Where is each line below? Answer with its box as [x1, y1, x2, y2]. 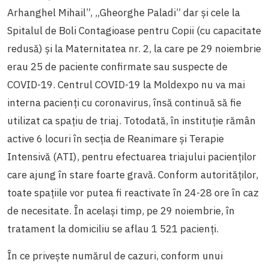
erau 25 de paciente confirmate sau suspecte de [7, 60, 228, 74]
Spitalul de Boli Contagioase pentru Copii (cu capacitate [7, 24, 261, 38]
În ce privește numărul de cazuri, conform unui [7, 249, 223, 263]
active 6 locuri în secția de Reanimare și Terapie [7, 132, 224, 146]
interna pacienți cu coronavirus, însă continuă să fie [7, 96, 241, 110]
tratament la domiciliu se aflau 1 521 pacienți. [7, 222, 221, 236]
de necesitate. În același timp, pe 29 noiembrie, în [7, 204, 235, 218]
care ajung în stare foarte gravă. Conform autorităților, [7, 168, 258, 182]
